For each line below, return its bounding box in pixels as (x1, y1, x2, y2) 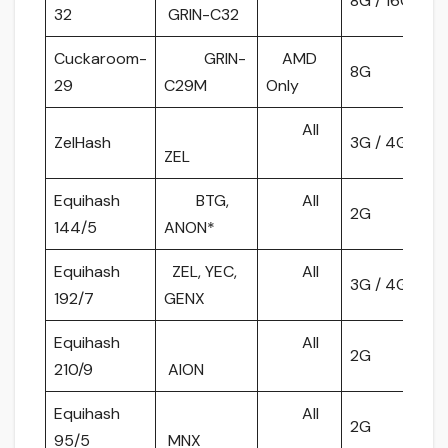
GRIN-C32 (164, 3, 239, 25)
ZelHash (54, 131, 127, 153)
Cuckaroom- (54, 47, 147, 69)
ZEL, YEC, (164, 260, 237, 282)
